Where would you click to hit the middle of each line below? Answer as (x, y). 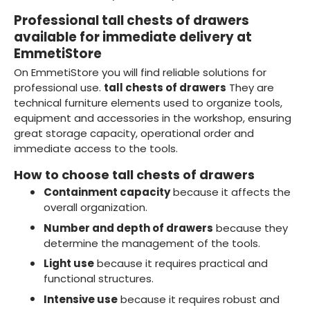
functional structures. (98, 279)
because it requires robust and (198, 299)
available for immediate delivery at (133, 37)
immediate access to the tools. (96, 148)
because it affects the (230, 192)
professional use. (59, 87)
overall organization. (95, 208)
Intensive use (80, 299)
